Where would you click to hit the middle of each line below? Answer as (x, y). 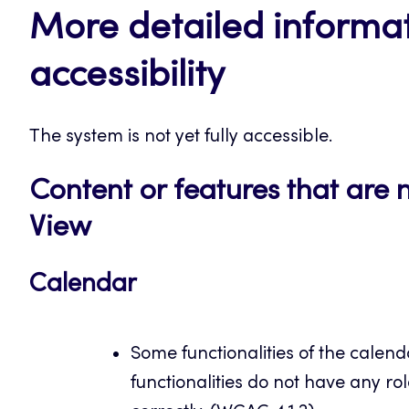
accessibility (127, 77)
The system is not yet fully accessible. (181, 137)
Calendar (83, 285)
